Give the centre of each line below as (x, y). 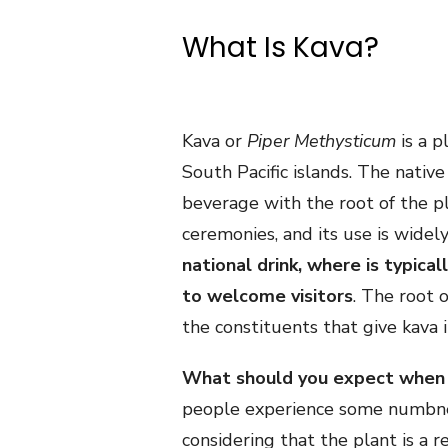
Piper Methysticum (321, 141)
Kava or (214, 141)
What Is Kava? (280, 47)
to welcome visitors (267, 296)
